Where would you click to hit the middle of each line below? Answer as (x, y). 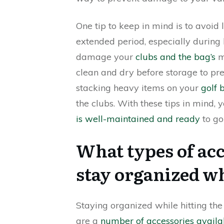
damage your (106, 57)
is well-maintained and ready (138, 119)
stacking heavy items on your (138, 88)
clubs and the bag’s (175, 57)
